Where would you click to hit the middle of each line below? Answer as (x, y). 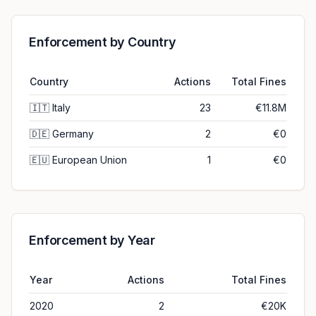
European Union (90, 160)
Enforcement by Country (103, 42)
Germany (73, 134)
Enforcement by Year (92, 240)
